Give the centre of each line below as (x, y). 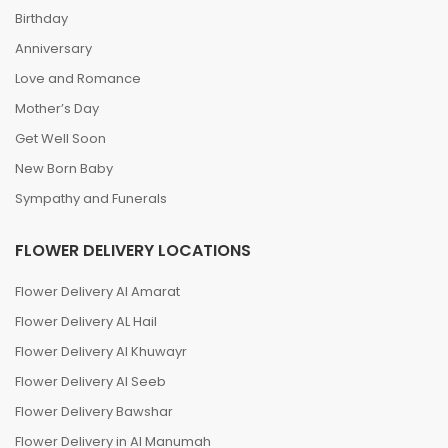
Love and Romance (78, 78)
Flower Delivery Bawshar (94, 411)
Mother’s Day (57, 108)
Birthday (41, 18)
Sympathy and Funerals (91, 198)
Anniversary (53, 48)
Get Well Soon (60, 138)
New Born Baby (64, 168)
